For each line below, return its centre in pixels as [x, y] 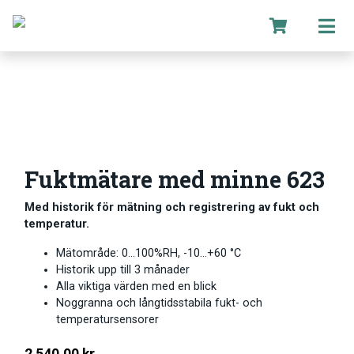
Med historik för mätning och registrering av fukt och [172, 207]
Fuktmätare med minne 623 [175, 179]
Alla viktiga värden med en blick [136, 286]
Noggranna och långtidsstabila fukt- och [159, 303]
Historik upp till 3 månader [123, 269]
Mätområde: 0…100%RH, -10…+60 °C [149, 253]
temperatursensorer [107, 319]
